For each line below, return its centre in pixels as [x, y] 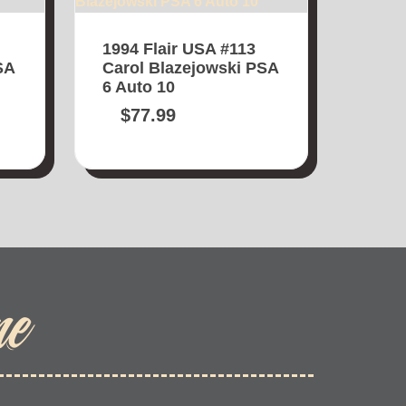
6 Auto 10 [139, 87]
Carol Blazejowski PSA [191, 68]
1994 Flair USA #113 [179, 48]
